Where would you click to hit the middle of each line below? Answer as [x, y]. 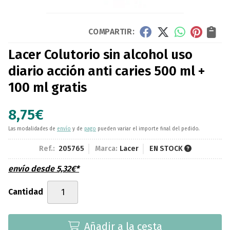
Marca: [106, 148]
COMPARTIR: [111, 32]
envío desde [32, 168]
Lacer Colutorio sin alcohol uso [100, 54]
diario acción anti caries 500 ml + [107, 71]
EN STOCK [167, 148]
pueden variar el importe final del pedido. [148, 129]
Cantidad [26, 192]
